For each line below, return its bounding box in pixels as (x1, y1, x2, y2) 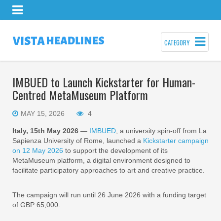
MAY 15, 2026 (21, 110, 65, 117)
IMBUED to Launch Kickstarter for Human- (12, 73, 195, 91)
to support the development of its (63, 147, 168, 154)
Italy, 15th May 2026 (12, 127, 80, 135)
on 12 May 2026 (12, 147, 63, 154)
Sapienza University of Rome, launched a (12, 137, 143, 145)
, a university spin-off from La (116, 127, 207, 135)
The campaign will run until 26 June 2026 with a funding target (12, 191, 206, 199)
